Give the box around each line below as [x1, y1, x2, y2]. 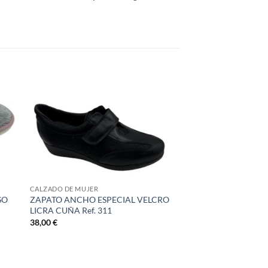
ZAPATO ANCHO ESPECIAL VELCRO [29, 194, 169, 205]
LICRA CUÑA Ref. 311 [29, 205, 112, 216]
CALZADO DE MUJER [29, 185, 99, 193]
